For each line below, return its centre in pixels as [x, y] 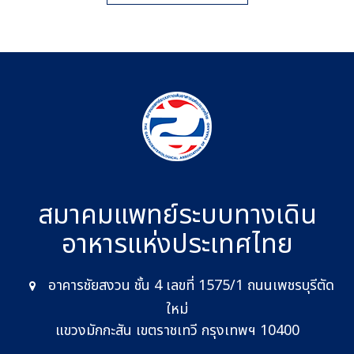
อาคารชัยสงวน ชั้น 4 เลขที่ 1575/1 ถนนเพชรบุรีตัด [191, 285]
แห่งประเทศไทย [210, 244]
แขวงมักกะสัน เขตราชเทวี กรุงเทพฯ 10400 [177, 330]
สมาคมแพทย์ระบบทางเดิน [177, 215]
